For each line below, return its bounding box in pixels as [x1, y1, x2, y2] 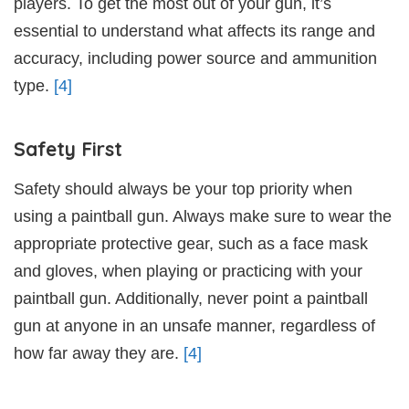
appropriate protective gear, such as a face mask [14, 234, 368, 253]
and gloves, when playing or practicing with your [14, 261, 362, 280]
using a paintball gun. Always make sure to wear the [14, 206, 392, 225]
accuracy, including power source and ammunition [14, 48, 377, 68]
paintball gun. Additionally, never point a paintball [14, 288, 368, 308]
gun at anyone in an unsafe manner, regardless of [14, 316, 375, 335]
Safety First [14, 136, 122, 161]
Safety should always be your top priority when [14, 179, 352, 198]
